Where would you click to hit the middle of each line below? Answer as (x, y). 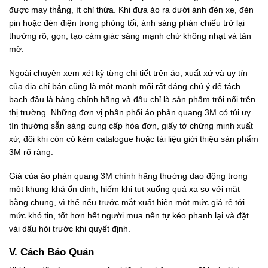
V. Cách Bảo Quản (54, 252)
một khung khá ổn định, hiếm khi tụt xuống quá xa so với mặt (124, 189)
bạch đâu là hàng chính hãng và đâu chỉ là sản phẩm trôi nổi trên (132, 99)
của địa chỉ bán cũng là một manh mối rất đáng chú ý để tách (125, 86)
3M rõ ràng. (31, 152)
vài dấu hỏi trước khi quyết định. (70, 229)
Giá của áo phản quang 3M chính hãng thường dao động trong (128, 176)
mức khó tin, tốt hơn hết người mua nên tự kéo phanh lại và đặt (129, 216)
